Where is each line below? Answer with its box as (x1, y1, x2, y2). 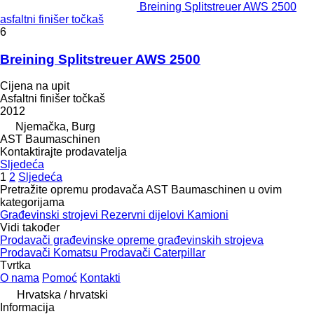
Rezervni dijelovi (101, 209, 187, 221)
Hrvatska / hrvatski (17, 289, 108, 301)
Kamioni (187, 209, 228, 221)
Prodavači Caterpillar (100, 247, 205, 259)
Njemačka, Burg (15, 121, 95, 133)
